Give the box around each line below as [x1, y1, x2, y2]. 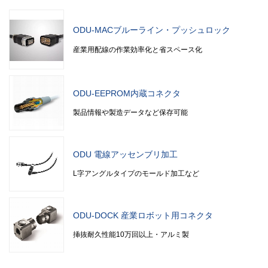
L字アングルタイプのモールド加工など [73, 169, 199, 178]
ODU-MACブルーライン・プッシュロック [73, 25, 230, 35]
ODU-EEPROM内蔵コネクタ [73, 89, 181, 99]
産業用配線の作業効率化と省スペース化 [73, 45, 202, 54]
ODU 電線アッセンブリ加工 [73, 150, 178, 160]
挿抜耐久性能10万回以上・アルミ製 [73, 230, 189, 239]
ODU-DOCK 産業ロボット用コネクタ [73, 211, 213, 221]
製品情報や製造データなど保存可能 [73, 108, 188, 117]
